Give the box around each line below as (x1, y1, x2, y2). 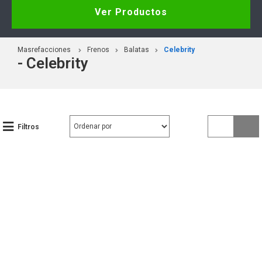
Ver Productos (95, 6, 167, 18)
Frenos (87, 45, 109, 54)
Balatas (124, 45, 149, 54)
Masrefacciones (18, 45, 71, 54)
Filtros (18, 122, 39, 131)
